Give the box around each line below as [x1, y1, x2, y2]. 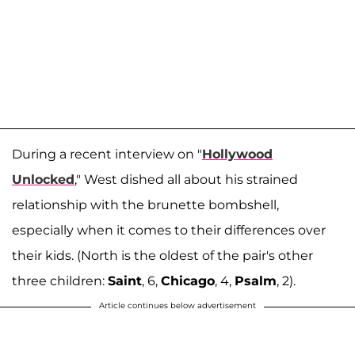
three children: [12, 273, 108, 289]
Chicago [161, 273, 215, 289]
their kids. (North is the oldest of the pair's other [12, 248, 313, 264]
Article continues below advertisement [99, 300, 256, 311]
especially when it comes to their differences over [12, 223, 326, 239]
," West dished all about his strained [74, 172, 298, 188]
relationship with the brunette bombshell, [12, 197, 279, 213]
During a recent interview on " [12, 147, 202, 162]
